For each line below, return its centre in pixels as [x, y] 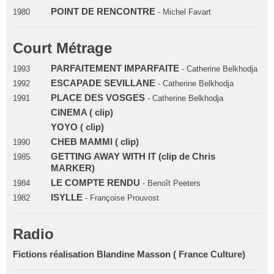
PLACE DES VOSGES [98, 98]
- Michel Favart [183, 12]
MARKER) [72, 168]
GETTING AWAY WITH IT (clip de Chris [133, 156]
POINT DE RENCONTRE [103, 11]
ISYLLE [66, 197]
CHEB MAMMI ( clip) [94, 142]
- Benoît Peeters [170, 183]
